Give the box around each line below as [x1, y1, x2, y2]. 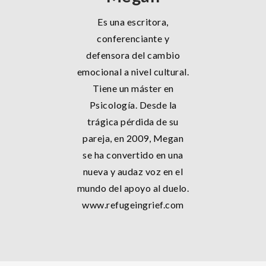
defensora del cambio [86, 49, 180, 61]
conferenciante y [97, 33, 169, 44]
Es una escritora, [97, 16, 169, 27]
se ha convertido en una [83, 149, 183, 160]
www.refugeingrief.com [82, 199, 184, 210]
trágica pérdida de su [87, 116, 179, 127]
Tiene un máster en [92, 83, 174, 94]
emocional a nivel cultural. [77, 66, 189, 77]
